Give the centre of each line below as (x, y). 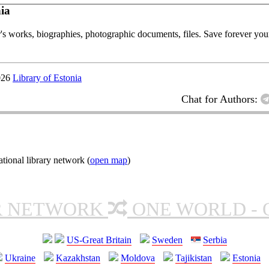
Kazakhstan (78, 258)
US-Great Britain (99, 240)
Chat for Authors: (221, 99)
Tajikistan (194, 258)
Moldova (138, 258)
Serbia (215, 240)
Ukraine (20, 258)
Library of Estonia (47, 77)
